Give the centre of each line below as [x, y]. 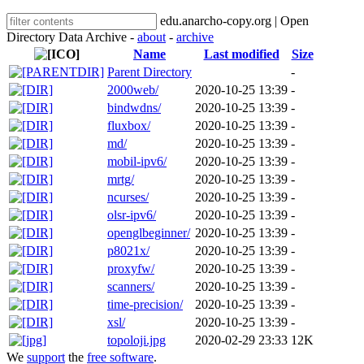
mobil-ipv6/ [137, 161]
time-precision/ [145, 304]
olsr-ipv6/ [132, 215]
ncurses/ [128, 197]
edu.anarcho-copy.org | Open [233, 21]
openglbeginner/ [149, 233]
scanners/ [131, 286]
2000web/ [133, 90]
